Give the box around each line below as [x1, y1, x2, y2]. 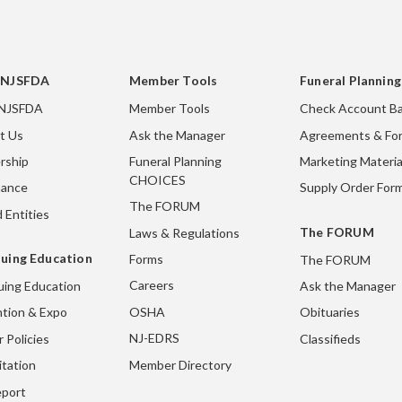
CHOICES [129, 171, 186, 188]
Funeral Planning [129, 153, 222, 169]
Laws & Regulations [129, 224, 240, 240]
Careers [129, 277, 174, 293]
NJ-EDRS [129, 330, 179, 346]
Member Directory [129, 356, 232, 372]
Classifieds [300, 330, 361, 346]
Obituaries [300, 304, 360, 320]
